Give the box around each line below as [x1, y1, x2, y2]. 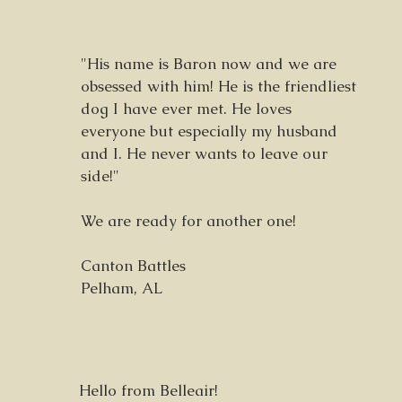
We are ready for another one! [81, 211, 296, 231]
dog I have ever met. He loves [81, 99, 292, 118]
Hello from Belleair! [79, 380, 218, 400]
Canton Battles [81, 256, 186, 275]
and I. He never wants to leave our [81, 144, 328, 163]
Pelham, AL [81, 278, 162, 298]
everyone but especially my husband [81, 121, 337, 141]
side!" [81, 166, 119, 186]
